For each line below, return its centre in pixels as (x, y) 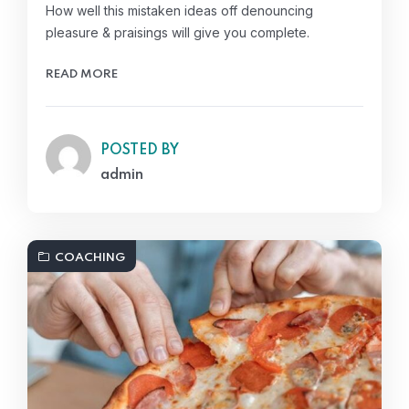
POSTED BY (140, 151)
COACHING (90, 258)
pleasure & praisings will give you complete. (178, 33)
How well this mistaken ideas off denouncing (179, 11)
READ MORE (82, 75)
